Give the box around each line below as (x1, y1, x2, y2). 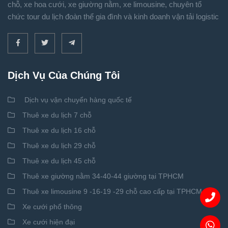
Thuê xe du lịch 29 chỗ (22, 141, 96, 150)
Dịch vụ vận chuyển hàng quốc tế (24, 96, 132, 104)
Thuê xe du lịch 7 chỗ (22, 111, 92, 119)
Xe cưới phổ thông (22, 203, 82, 211)
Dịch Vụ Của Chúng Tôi (8, 70, 120, 81)
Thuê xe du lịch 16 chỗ (22, 126, 96, 134)
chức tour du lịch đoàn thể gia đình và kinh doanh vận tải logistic (8, 12, 219, 21)
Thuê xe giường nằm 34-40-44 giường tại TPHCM (22, 172, 184, 180)
